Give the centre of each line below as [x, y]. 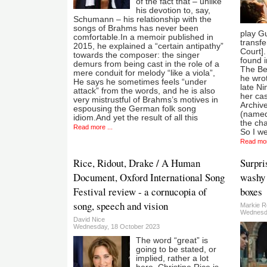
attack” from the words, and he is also [144, 91]
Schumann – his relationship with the [142, 19]
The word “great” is [172, 240]
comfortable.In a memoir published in [143, 37]
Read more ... [93, 127]
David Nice [89, 219]
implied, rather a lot [172, 258]
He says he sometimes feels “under [140, 82]
